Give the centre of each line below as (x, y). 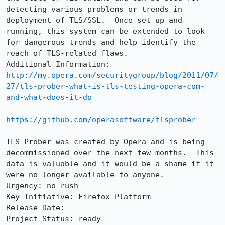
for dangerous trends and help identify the (101, 42)
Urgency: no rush (42, 186)
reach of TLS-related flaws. (72, 53)
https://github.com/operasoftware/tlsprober (101, 120)
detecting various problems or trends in (94, 9)
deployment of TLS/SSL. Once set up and (94, 20)
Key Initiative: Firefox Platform (78, 197)
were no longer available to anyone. (85, 175)
